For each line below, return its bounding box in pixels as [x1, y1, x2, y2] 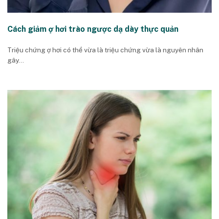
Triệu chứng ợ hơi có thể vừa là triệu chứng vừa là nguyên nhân [7, 45, 203, 54]
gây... [7, 56, 24, 64]
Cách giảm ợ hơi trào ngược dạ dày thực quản [7, 24, 178, 34]
